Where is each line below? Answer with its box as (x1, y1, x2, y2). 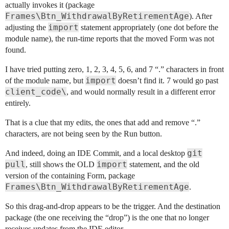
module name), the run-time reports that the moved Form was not (5, 34, 214, 43)
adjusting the (5, 22, 48, 32)
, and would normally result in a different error (66, 87, 215, 96)
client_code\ (5, 86, 66, 97)
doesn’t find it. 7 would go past (116, 76, 218, 85)
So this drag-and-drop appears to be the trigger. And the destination (5, 201, 220, 211)
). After (189, 11, 212, 20)
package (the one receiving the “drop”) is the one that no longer (5, 213, 209, 222)
